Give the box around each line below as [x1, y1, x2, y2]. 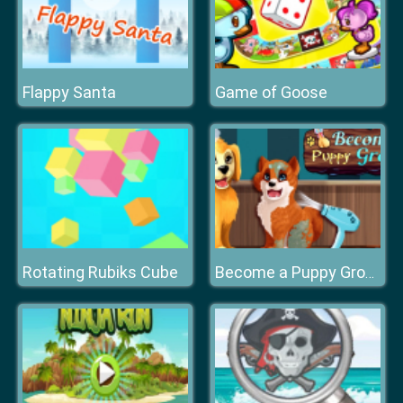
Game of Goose [215, 83, 327, 102]
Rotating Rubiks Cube [22, 263, 178, 282]
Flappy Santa [22, 83, 116, 102]
